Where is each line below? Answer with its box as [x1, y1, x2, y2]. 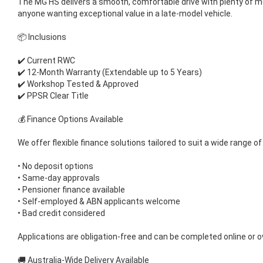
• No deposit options [18, 161, 93, 171]
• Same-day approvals [18, 173, 100, 183]
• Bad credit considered [18, 208, 105, 218]
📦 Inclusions [18, 32, 66, 42]
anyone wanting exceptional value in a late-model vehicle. [18, 9, 232, 19]
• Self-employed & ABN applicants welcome [18, 197, 180, 207]
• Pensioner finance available [18, 185, 125, 195]
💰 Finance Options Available [18, 114, 123, 124]
